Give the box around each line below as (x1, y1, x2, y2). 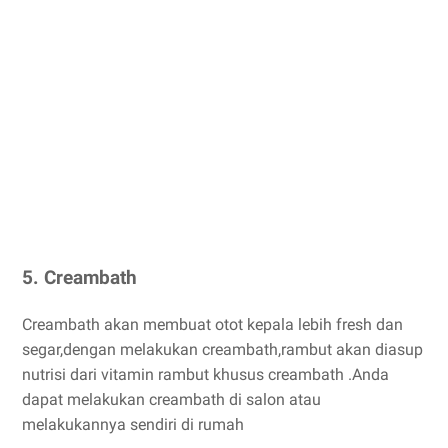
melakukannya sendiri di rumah (22, 414, 244, 434)
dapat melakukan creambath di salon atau (22, 389, 321, 409)
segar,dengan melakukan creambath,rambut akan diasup (22, 339, 423, 359)
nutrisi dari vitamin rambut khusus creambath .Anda (22, 364, 389, 384)
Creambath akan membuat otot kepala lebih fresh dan (22, 314, 403, 334)
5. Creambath (22, 267, 137, 290)
